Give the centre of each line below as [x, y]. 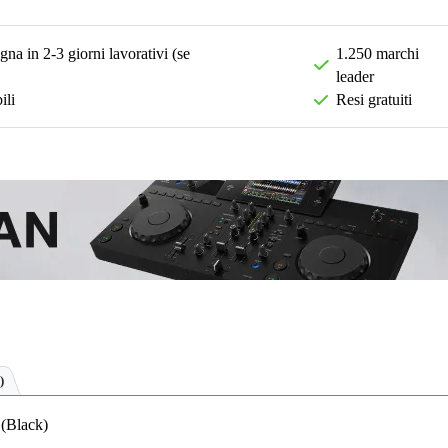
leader [354, 77]
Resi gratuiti [374, 100]
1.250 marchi [377, 54]
